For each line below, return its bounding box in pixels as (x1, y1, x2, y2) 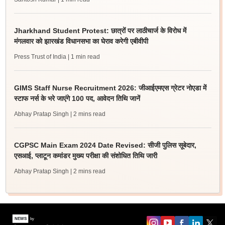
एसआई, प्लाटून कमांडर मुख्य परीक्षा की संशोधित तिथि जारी (14, 152, 157, 160)
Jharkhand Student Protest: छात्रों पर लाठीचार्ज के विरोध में (14, 27, 186, 35)
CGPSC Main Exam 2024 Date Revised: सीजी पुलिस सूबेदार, (14, 141, 196, 149)
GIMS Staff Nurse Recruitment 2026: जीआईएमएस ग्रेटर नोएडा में (14, 84, 206, 92)
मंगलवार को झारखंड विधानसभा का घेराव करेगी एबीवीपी (14, 37, 148, 45)
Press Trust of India (14, 53, 66, 60)
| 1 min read (67, 53, 100, 60)
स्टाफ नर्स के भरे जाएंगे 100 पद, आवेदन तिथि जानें (14, 94, 140, 102)
